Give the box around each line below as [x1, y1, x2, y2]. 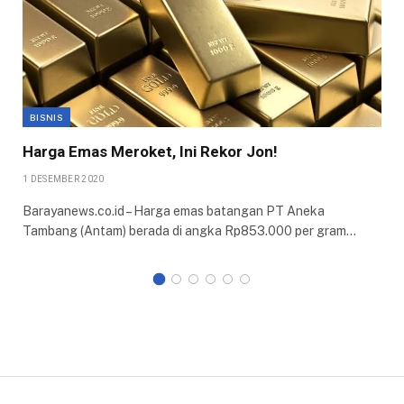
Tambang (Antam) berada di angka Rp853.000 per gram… [23, 223, 356, 238]
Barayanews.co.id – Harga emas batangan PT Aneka [23, 203, 325, 218]
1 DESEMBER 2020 [23, 173, 105, 184]
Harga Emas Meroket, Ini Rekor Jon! [23, 142, 278, 161]
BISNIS [30, 111, 63, 123]
